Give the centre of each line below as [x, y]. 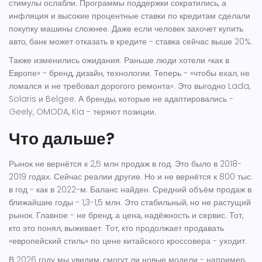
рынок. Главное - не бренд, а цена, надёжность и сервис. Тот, [126, 216]
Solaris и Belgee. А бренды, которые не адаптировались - [121, 99]
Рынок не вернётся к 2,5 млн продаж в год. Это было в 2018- [125, 164]
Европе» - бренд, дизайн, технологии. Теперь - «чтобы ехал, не [129, 73]
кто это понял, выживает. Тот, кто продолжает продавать [116, 228]
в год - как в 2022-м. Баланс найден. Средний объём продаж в [130, 190]
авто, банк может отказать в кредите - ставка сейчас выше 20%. [131, 42]
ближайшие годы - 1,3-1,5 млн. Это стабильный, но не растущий [130, 203]
